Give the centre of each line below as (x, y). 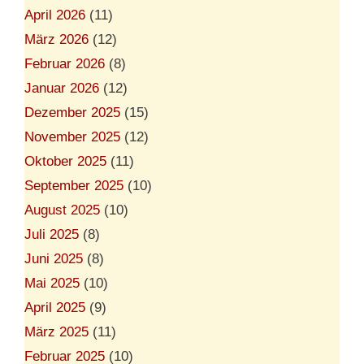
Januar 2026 (62, 88)
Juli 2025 (52, 234)
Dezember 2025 (72, 112)
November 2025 (72, 136)
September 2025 (74, 185)
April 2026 (55, 15)
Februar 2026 (65, 63)
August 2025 (62, 210)
